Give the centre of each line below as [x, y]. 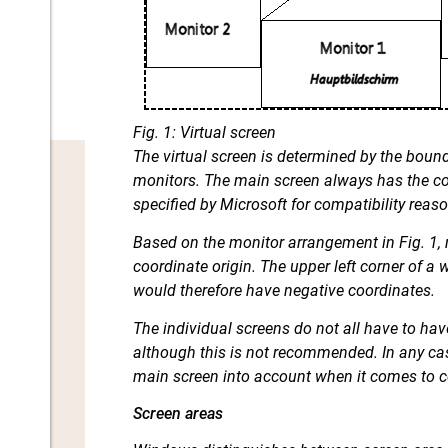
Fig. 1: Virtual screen [205, 132]
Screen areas [178, 413]
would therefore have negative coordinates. [284, 290]
